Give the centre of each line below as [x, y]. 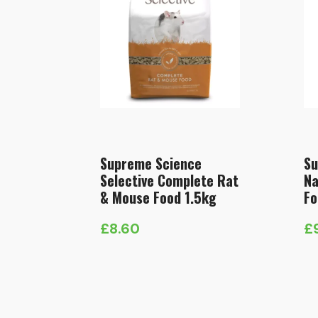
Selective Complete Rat [169, 181]
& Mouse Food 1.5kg [158, 198]
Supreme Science [151, 164]
